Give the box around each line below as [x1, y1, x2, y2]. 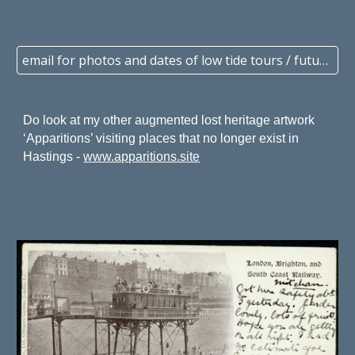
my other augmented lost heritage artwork [83, 113, 315, 127]
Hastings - [23, 150, 84, 163]
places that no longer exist [139, 132, 289, 145]
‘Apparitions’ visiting [23, 132, 139, 145]
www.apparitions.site [83, 150, 200, 163]
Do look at [23, 113, 84, 127]
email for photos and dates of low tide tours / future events [319, 52, 329, 69]
